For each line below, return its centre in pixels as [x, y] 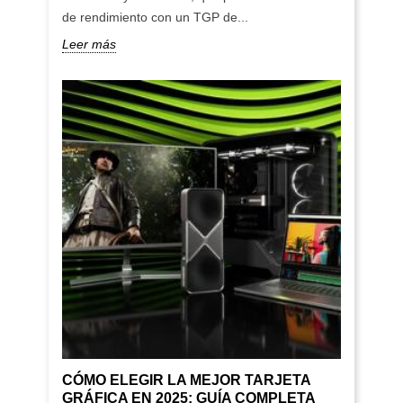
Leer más [89, 44]
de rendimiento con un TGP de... [155, 17]
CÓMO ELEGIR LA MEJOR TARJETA [186, 381]
